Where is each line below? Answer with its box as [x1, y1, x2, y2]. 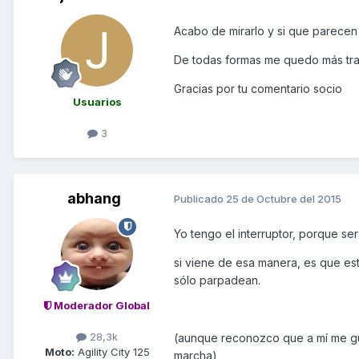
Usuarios [72, 95, 122, 109]
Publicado [174, 192, 226, 206]
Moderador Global [51, 298, 150, 312]
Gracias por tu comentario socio [174, 81, 342, 95]
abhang [67, 189, 121, 207]
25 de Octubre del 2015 [226, 192, 341, 206]
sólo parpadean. [174, 272, 260, 287]
